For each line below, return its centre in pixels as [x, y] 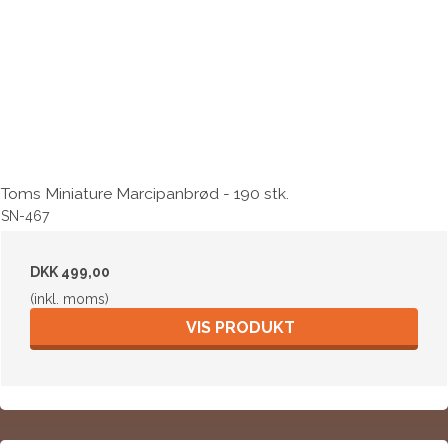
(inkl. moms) [69, 298]
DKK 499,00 [70, 271]
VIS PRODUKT [240, 327]
